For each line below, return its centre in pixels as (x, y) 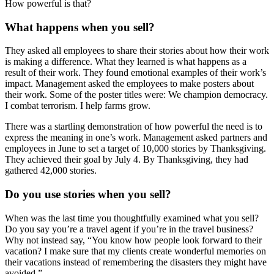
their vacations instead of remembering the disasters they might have (136, 262)
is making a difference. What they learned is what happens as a (126, 62)
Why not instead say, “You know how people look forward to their (133, 240)
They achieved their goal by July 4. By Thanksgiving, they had (127, 160)
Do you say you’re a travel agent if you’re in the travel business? (129, 229)
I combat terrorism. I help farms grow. (78, 106)
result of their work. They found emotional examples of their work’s (135, 73)
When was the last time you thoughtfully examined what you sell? (132, 218)
